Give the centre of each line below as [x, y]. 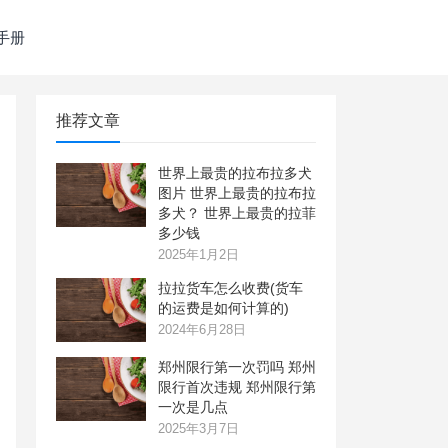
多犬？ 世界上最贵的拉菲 [237, 213]
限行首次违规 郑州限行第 [237, 386]
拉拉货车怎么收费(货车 [230, 288]
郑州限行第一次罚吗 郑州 [237, 366]
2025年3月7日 [198, 428]
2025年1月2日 [198, 254]
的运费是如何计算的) [223, 308]
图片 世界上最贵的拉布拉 [237, 193]
